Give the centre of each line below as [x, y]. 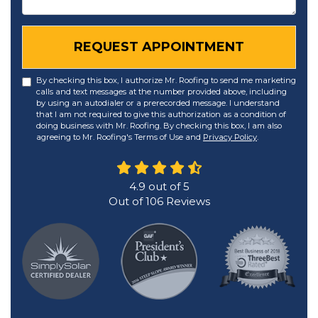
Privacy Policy [230, 137]
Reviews [186, 201]
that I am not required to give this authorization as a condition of [161, 114]
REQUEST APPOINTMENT [159, 47]
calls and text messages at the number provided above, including [161, 92]
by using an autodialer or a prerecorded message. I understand [158, 103]
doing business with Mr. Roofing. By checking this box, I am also [159, 126]
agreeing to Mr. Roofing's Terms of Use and [120, 137]
